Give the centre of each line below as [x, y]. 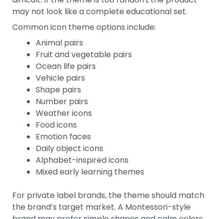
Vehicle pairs [60, 78]
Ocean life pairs [66, 66]
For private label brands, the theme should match [108, 195]
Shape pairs [58, 89]
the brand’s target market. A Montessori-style [101, 207]
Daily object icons [69, 148]
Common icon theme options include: [84, 27]
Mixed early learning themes [90, 172]
